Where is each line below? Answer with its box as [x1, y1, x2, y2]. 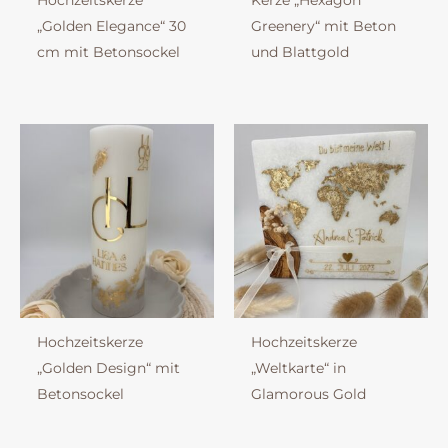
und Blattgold [250, 43, 349, 62]
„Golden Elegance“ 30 [36, 17, 186, 36]
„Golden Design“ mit [36, 359, 180, 378]
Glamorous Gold [250, 385, 366, 404]
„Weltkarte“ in [250, 359, 346, 378]
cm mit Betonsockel [36, 43, 180, 62]
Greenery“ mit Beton [250, 17, 396, 36]
